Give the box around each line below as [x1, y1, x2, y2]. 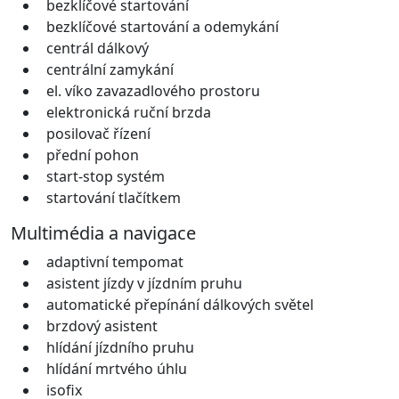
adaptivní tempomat [46, 251, 183, 272]
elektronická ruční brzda [46, 102, 211, 122]
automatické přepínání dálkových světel [46, 294, 313, 314]
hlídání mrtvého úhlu [46, 358, 187, 379]
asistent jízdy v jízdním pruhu [46, 273, 242, 293]
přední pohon [46, 144, 139, 165]
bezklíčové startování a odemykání [46, 16, 279, 37]
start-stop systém [46, 166, 165, 186]
